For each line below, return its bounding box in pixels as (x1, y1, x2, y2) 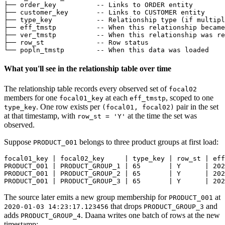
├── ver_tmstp (4, 31, 96, 39)
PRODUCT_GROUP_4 (21, 211, 81, 219)
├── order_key (4, 1, 96, 9)
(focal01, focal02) (102, 103, 174, 111)
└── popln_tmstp (4, 46, 96, 54)
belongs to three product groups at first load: (77, 137, 218, 146)
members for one (4, 93, 59, 102)
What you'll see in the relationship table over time (4, 64, 171, 73)
